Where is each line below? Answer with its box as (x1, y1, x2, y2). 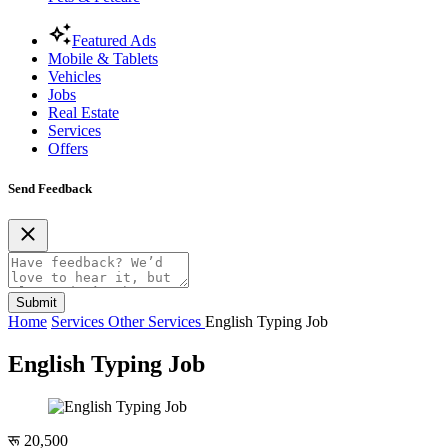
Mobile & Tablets (48, 50, 158, 68)
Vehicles (48, 68, 101, 86)
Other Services (108, 312, 205, 330)
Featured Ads (72, 32, 156, 50)
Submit (16, 294, 57, 310)
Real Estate (48, 104, 119, 122)
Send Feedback (8, 180, 92, 196)
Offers (48, 140, 88, 158)
